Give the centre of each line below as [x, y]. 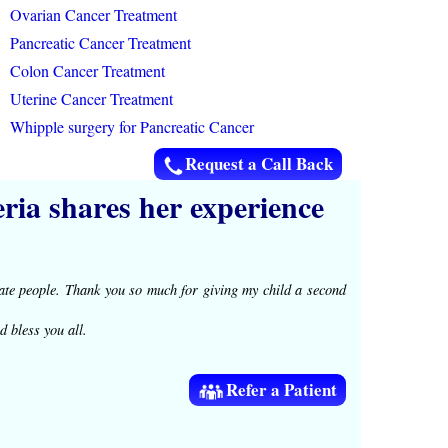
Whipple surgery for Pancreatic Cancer [132, 126]
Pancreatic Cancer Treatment [100, 42]
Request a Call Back [259, 163]
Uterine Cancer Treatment [91, 98]
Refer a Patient [281, 390]
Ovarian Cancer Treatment [93, 14]
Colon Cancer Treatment [87, 70]
